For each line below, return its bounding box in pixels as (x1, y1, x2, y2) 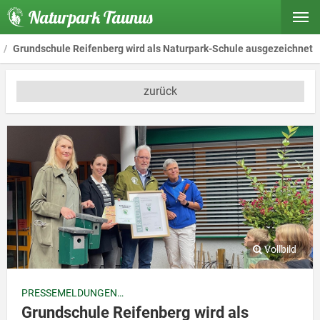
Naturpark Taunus (29, 6, 154, 28)
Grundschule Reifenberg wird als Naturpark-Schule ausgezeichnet (13, 43, 313, 54)
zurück (143, 84, 177, 98)
